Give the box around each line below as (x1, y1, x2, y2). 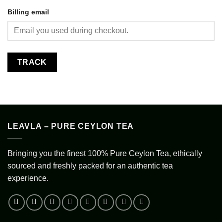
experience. (7, 173, 49, 182)
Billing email (7, 7, 49, 16)
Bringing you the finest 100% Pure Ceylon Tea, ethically (7, 149, 202, 158)
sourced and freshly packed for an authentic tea (7, 161, 173, 170)
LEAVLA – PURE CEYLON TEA (7, 122, 134, 131)
